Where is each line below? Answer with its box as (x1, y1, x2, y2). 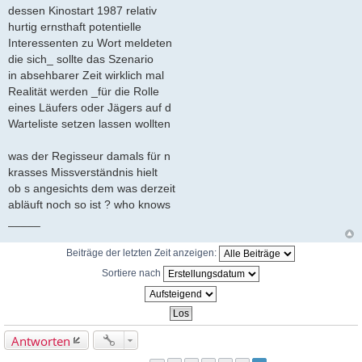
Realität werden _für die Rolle (8, 84, 159, 98)
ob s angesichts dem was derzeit (8, 181, 175, 195)
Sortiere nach (101, 267, 163, 279)
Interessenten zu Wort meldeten (8, 36, 172, 49)
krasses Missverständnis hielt (8, 165, 158, 179)
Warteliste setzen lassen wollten (8, 116, 170, 130)
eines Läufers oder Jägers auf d (8, 100, 171, 114)
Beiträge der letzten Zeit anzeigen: (65, 246, 219, 259)
